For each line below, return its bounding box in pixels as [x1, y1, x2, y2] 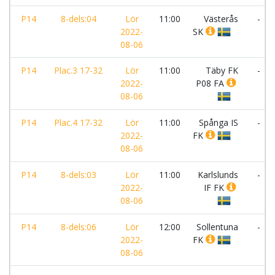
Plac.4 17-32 [54, 117, 103, 128]
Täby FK [206, 64, 238, 76]
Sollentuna [196, 221, 238, 233]
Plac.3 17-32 [54, 64, 103, 76]
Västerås [204, 13, 238, 25]
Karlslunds [198, 169, 238, 180]
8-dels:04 [60, 13, 96, 25]
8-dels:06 [60, 221, 96, 233]
